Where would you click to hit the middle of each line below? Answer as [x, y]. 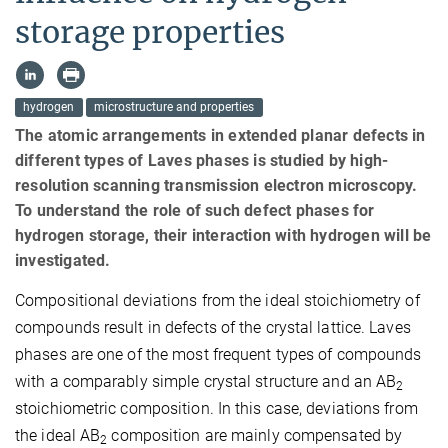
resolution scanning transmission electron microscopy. [216, 186]
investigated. [63, 261]
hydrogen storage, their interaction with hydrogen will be [223, 236]
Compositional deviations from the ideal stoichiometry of [217, 301]
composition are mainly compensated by [255, 436]
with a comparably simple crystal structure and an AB [206, 382]
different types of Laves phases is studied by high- [202, 161]
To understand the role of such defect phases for [195, 211]
